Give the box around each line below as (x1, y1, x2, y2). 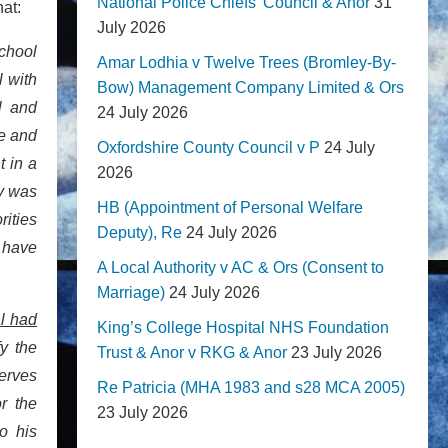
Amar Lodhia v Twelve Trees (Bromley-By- (97, 54, 396, 71)
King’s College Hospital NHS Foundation (97, 319, 389, 336)
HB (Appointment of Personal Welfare (97, 199, 363, 216)
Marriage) (97, 284, 165, 301)
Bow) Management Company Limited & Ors (97, 79, 404, 96)
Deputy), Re (97, 224, 182, 241)
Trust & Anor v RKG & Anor (97, 344, 287, 361)
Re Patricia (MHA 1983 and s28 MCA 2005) (97, 379, 405, 396)
